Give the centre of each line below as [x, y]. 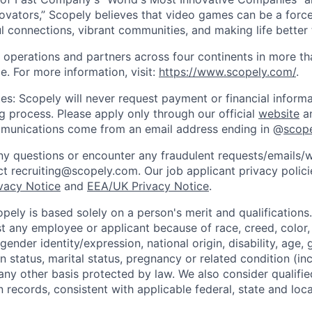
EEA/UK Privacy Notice [148, 186]
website [279, 114]
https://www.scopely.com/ [227, 72]
